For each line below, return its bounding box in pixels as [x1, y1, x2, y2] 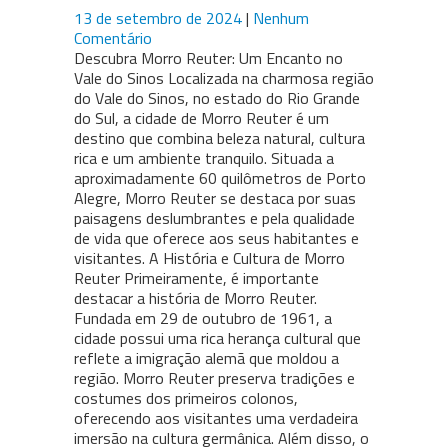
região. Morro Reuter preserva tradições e [74, 366, 355, 391]
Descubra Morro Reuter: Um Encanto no [74, 46, 343, 71]
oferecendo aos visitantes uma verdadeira [74, 406, 358, 431]
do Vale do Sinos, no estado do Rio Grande [74, 86, 360, 111]
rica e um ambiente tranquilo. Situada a [74, 146, 334, 171]
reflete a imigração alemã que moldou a [74, 346, 339, 371]
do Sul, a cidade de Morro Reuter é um [74, 106, 329, 131]
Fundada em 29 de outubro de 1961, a [74, 306, 332, 331]
